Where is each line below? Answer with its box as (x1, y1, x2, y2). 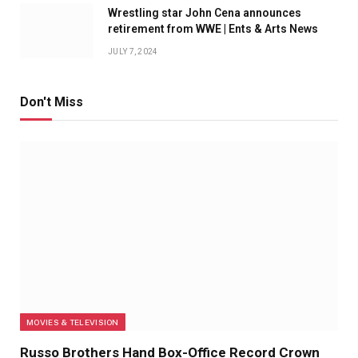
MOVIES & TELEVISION (26, 317, 119, 328)
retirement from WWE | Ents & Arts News (108, 22, 318, 36)
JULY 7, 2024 (108, 47, 158, 57)
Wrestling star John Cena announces (108, 6, 301, 20)
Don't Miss (20, 94, 83, 110)
